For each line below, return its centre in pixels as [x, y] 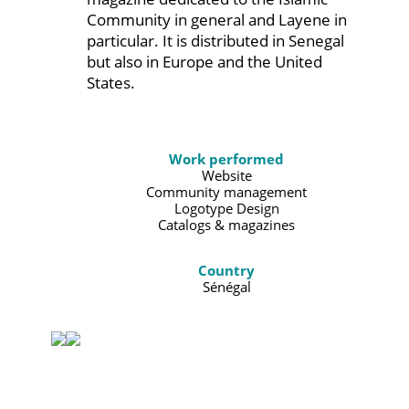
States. [110, 83]
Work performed [227, 159]
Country [227, 271]
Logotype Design [226, 209]
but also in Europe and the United [204, 62]
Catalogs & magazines [227, 225]
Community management [227, 192]
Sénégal [226, 287]
